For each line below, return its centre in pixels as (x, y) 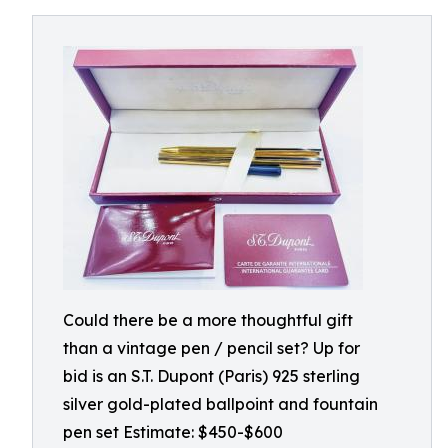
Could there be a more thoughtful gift (208, 320)
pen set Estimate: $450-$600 (173, 432)
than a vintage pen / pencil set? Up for (211, 348)
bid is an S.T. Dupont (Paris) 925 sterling (211, 376)
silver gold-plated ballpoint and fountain (220, 404)
